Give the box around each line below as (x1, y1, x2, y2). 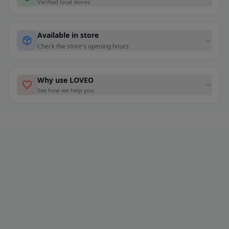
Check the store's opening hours (37, 42, 129, 51)
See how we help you (37, 86, 94, 95)
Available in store (37, 30, 99, 40)
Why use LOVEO (37, 75, 94, 85)
